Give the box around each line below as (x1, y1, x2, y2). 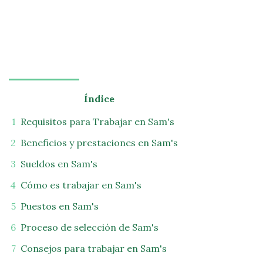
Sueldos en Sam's (21, 158, 97, 170)
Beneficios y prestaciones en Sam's (21, 137, 178, 149)
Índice (84, 93, 114, 104)
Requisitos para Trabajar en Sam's (21, 116, 174, 127)
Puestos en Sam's (21, 200, 99, 212)
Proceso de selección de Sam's (21, 221, 159, 233)
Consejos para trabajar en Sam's (21, 242, 167, 254)
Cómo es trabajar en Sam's (21, 179, 141, 191)
